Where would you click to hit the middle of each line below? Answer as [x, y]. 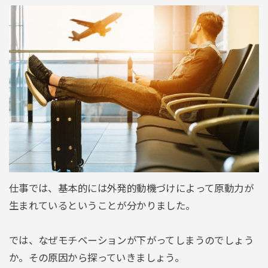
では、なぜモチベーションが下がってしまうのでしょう [131, 241]
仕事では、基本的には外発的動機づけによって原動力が [131, 189]
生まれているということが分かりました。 [102, 206]
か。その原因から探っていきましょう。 [97, 258]
